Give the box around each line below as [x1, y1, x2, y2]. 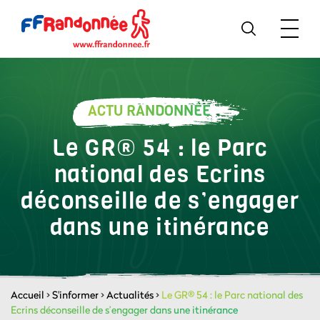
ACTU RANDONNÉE [88, 101, 211, 121]
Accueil [11, 288, 44, 301]
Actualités [106, 288, 154, 301]
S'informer [52, 288, 99, 301]
